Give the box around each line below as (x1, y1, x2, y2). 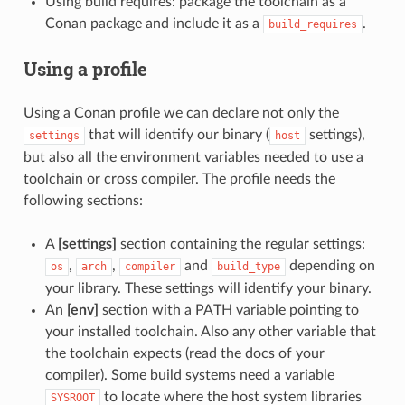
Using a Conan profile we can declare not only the (23, 105, 339, 120)
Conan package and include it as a (44, 15, 263, 31)
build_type (216, 259, 280, 273)
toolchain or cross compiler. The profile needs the (23, 171, 335, 186)
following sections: (23, 193, 143, 208)
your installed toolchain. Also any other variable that (44, 324, 376, 339)
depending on (285, 258, 375, 273)
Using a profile (23, 56, 147, 80)
